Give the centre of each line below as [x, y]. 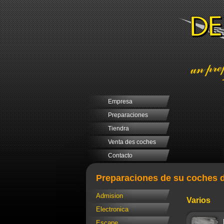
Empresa [120, 101]
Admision [109, 196]
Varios [198, 200]
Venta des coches [132, 142]
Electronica [112, 209]
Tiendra [118, 128]
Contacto [120, 155]
